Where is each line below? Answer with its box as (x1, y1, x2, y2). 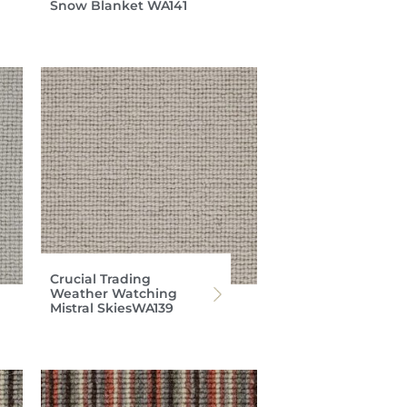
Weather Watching (49, 284, 177, 302)
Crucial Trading (49, 270, 151, 287)
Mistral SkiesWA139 (49, 299, 174, 316)
